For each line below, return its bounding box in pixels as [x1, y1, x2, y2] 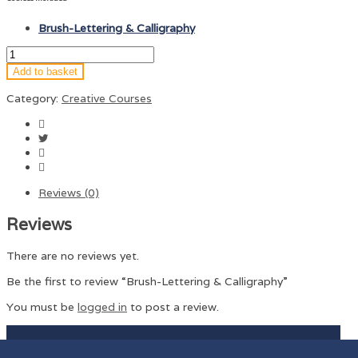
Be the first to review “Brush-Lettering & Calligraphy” [6, 274, 288, 289]
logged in [78, 300, 127, 315]
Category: [6, 90, 62, 105]
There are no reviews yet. [6, 249, 139, 264]
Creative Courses [62, 90, 152, 105]
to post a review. [127, 300, 219, 315]
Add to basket [13, 65, 78, 78]
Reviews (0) [38, 185, 99, 200]
